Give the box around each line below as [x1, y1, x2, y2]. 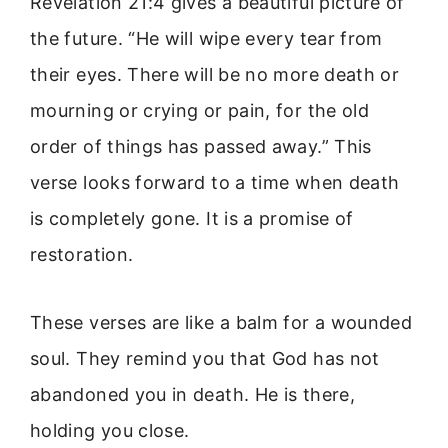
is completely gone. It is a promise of [30, 207, 354, 229]
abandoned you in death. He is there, [30, 384, 355, 406]
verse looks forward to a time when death [30, 171, 400, 193]
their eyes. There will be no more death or [30, 63, 400, 85]
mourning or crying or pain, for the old [30, 99, 370, 121]
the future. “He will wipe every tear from [30, 27, 383, 49]
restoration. [30, 243, 134, 265]
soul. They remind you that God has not [30, 348, 380, 370]
